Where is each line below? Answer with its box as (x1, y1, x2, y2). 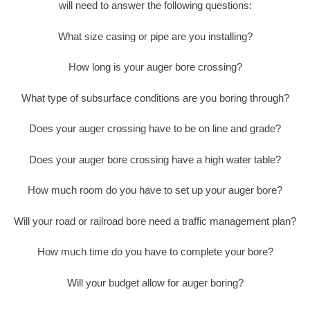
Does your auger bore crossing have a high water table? (29, 153, 281, 165)
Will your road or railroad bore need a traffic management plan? (14, 215, 296, 227)
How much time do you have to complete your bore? (37, 246, 273, 258)
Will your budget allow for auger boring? (66, 276, 244, 289)
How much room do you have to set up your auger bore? (28, 184, 282, 197)
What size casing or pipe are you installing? (57, 30, 253, 42)
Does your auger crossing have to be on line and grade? (29, 122, 281, 135)
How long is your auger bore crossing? (68, 61, 242, 73)
